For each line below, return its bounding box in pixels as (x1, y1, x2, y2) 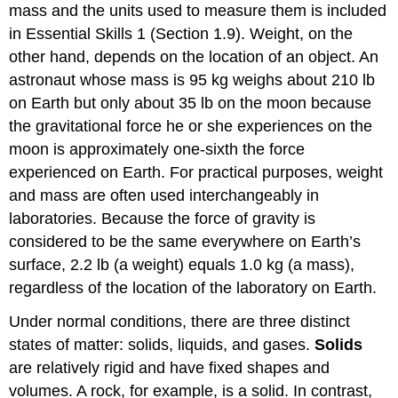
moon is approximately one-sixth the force (9, 139, 306, 158)
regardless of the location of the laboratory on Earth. (9, 278, 378, 297)
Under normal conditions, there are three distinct (9, 313, 351, 331)
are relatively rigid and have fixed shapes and (9, 359, 330, 378)
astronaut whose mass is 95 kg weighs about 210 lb (9, 70, 376, 89)
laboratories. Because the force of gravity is (9, 209, 316, 227)
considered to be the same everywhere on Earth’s (9, 232, 362, 251)
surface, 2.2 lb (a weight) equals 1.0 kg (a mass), (9, 255, 355, 274)
